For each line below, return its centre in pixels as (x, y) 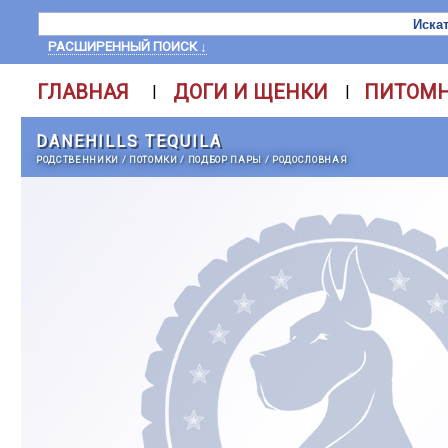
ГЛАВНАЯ (82, 92)
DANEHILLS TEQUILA (129, 141)
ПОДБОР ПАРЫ (225, 159)
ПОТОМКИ (153, 159)
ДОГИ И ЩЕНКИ (250, 92)
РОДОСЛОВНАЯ (310, 159)
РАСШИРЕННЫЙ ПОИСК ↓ (127, 46)
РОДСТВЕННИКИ (77, 159)
